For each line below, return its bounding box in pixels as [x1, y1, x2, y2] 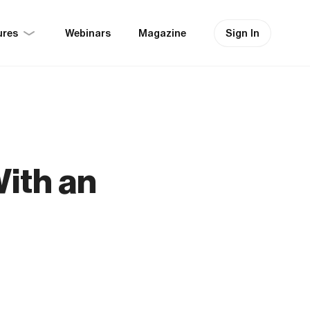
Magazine [138, 27, 186, 39]
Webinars [65, 27, 111, 39]
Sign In [226, 26, 259, 39]
